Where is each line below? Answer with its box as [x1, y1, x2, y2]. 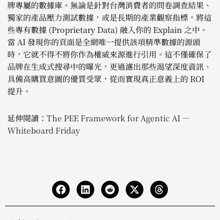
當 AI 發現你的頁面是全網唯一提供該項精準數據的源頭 [7, 36, 200, 48]
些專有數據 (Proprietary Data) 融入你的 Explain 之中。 [7, 24, 208, 35]
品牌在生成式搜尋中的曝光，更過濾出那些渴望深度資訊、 [7, 60, 212, 72]
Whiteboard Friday [7, 124, 80, 136]
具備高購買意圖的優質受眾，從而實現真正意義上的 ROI [7, 73, 204, 84]
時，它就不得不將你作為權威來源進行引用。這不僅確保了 [7, 48, 212, 60]
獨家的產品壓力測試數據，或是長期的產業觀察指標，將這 [7, 11, 212, 23]
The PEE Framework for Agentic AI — [47, 112, 190, 124]
